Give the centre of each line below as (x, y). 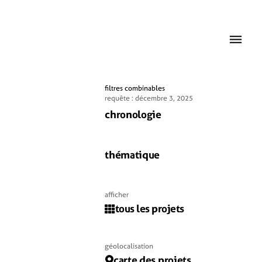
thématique (132, 155)
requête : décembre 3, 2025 (149, 98)
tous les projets (149, 208)
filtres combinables (135, 88)
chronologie (133, 114)
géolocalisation (129, 246)
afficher (117, 195)
